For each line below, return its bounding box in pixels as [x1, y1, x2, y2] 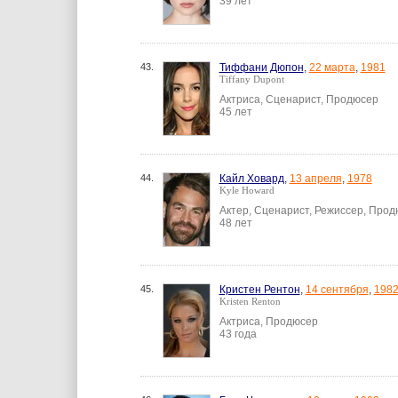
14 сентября [305, 283, 369, 296]
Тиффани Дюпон [219, 61, 304, 74]
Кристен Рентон [219, 283, 300, 296]
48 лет [219, 217, 252, 229]
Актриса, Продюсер [219, 315, 318, 328]
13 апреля [289, 172, 342, 185]
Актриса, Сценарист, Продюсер [219, 93, 378, 106]
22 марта [308, 61, 355, 74]
